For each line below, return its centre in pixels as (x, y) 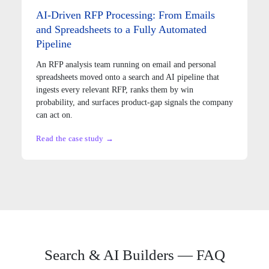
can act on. (54, 115)
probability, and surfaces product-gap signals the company (134, 102)
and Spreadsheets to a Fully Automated (121, 29)
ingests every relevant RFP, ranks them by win (115, 89)
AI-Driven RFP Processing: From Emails (125, 15)
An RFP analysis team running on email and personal (126, 64)
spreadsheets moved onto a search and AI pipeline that (128, 77)
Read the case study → (75, 138)
